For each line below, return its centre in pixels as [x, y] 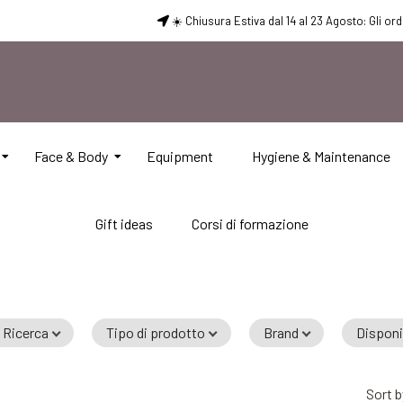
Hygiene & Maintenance [321, 156]
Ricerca [26, 332]
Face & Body [71, 156]
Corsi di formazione [250, 224]
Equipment [179, 156]
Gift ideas [124, 224]
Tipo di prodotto [156, 332]
